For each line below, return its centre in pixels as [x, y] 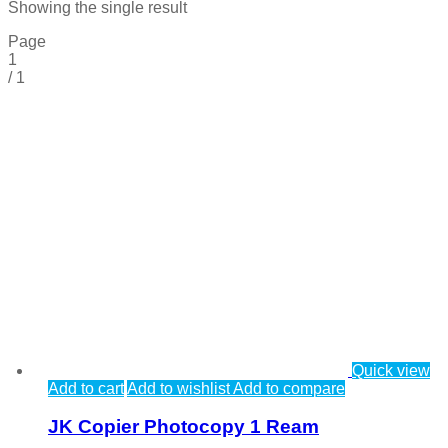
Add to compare [287, 388]
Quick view [391, 370]
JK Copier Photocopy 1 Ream [183, 427]
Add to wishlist [178, 388]
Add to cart [86, 388]
